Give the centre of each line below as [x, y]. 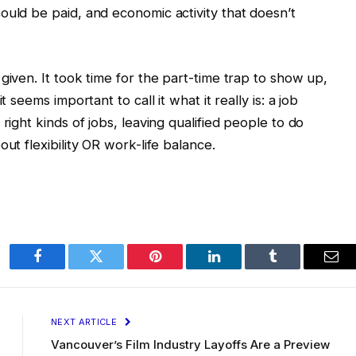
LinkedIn [239, 268]
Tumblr [292, 268]
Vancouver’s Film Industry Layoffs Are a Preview [190, 344]
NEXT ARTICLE [85, 321]
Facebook [64, 268]
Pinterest [179, 268]
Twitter [116, 268]
